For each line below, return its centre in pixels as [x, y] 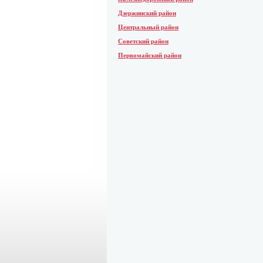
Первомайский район [150, 55]
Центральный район [148, 27]
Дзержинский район [147, 13]
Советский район [143, 41]
